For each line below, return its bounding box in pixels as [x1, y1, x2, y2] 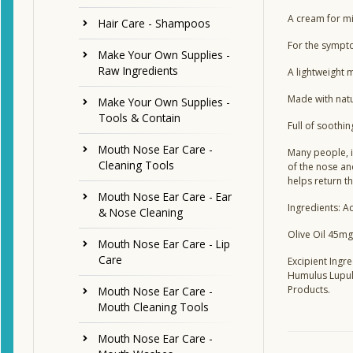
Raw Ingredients [98, 63, 178, 79]
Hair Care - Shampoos [98, 16, 210, 32]
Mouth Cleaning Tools [98, 299, 209, 315]
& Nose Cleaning [98, 205, 183, 221]
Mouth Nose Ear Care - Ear [98, 189, 232, 205]
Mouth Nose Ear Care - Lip [98, 236, 230, 252]
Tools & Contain [98, 110, 180, 126]
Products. [287, 283, 330, 297]
